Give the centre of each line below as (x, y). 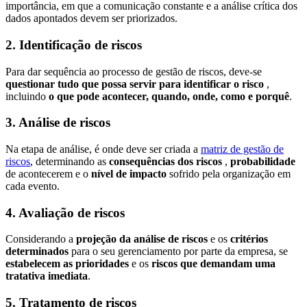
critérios (249, 239)
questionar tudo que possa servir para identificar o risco (135, 84)
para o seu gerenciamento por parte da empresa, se (178, 251)
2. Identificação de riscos (74, 45)
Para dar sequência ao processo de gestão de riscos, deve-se (134, 71)
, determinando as (70, 161)
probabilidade (263, 161)
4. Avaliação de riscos (65, 212)
